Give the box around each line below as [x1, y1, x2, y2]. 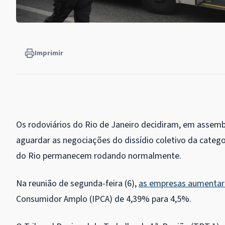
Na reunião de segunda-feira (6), [16, 177, 139, 190]
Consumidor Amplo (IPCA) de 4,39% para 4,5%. [16, 193, 191, 206]
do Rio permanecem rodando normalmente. [16, 150, 181, 163]
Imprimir [35, 48, 63, 59]
